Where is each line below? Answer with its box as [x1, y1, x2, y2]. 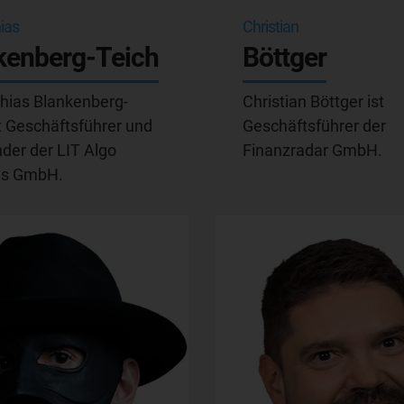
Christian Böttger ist [243, 92, 384, 111]
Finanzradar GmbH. [243, 141, 382, 160]
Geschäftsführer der [243, 116, 386, 135]
